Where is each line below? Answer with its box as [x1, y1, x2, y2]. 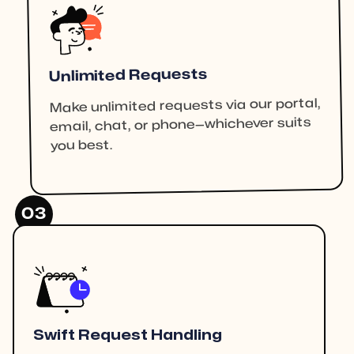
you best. [50, 138, 113, 153]
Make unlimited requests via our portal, [49, 97, 321, 115]
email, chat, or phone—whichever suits [49, 116, 312, 134]
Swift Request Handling [33, 329, 222, 343]
